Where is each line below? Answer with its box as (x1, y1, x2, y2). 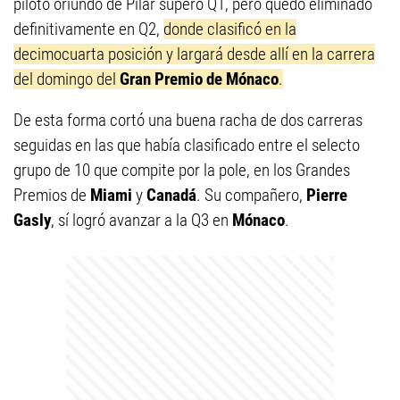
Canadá (146, 185, 196, 205)
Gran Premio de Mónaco (120, 69, 279, 89)
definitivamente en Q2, (13, 19, 163, 39)
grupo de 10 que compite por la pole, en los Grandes (13, 160, 350, 180)
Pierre (306, 185, 347, 205)
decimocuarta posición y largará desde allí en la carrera (13, 44, 375, 64)
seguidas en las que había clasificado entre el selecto (13, 135, 360, 155)
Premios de (13, 185, 90, 205)
